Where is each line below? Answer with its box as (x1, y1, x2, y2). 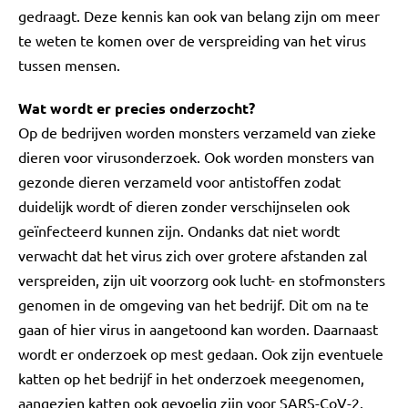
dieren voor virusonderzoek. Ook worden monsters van (18, 148, 374, 166)
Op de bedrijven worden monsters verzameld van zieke (18, 123, 376, 141)
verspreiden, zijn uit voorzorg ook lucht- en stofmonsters (18, 270, 385, 289)
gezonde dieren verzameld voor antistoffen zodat (18, 172, 341, 190)
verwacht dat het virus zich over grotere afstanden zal (18, 246, 367, 264)
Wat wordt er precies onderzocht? (18, 98, 255, 117)
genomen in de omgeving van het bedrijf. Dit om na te (18, 295, 369, 313)
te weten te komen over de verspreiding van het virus (18, 31, 366, 49)
